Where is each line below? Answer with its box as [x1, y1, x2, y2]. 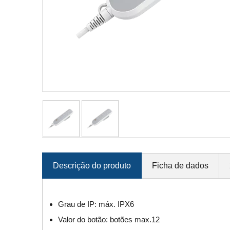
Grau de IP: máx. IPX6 [58, 200, 134, 209]
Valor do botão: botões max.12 [58, 215, 160, 224]
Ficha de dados [152, 161, 208, 170]
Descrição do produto [53, 161, 131, 170]
